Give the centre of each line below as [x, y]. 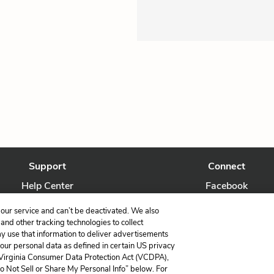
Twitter [226, 206]
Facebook [226, 186]
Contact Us [47, 206]
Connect [226, 166]
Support [48, 166]
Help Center [48, 186]
